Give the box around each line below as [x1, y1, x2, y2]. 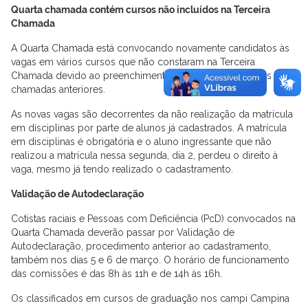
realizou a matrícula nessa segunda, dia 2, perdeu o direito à [11, 149, 278, 161]
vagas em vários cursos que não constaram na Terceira [11, 56, 255, 67]
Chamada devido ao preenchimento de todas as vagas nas [11, 69, 272, 81]
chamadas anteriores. [11, 83, 105, 95]
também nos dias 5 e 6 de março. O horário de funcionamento [11, 254, 289, 265]
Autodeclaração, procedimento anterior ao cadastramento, [11, 240, 271, 252]
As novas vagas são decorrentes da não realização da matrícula [11, 108, 293, 120]
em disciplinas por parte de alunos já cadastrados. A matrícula [11, 122, 287, 133]
